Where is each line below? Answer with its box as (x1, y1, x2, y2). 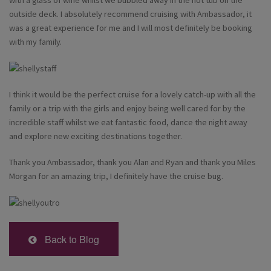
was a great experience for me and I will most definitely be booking (9, 22, 252, 34)
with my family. (9, 36, 62, 48)
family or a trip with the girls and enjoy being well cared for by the (9, 103, 246, 114)
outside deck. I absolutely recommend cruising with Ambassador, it (9, 8, 252, 20)
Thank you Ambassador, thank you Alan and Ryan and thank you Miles (9, 157, 256, 168)
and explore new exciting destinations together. (9, 131, 182, 142)
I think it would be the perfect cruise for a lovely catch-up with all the (9, 89, 256, 100)
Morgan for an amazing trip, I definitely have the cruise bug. (9, 171, 223, 182)
